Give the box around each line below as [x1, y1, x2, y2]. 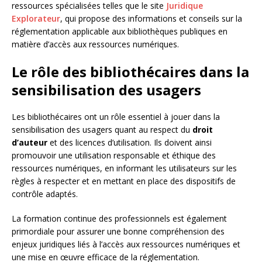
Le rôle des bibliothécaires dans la [12, 62, 249, 81]
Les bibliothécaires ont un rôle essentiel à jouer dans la [12, 111, 220, 122]
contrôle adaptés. [12, 188, 78, 199]
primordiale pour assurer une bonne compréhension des [12, 226, 225, 237]
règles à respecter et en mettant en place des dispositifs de [12, 175, 236, 187]
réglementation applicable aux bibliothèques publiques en [12, 26, 227, 37]
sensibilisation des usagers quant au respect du [12, 124, 192, 135]
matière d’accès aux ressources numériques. [12, 39, 179, 50]
